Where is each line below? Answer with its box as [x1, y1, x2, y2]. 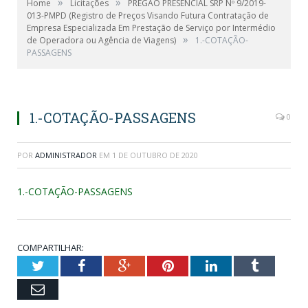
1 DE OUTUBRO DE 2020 [112, 150, 198, 161]
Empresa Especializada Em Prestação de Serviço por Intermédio [27, 22, 276, 34]
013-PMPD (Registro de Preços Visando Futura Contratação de [27, 10, 269, 22]
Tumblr [257, 258, 299, 273]
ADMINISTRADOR [35, 150, 97, 161]
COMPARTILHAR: [17, 241, 84, 254]
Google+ [130, 258, 179, 273]
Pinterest [173, 258, 223, 273]
